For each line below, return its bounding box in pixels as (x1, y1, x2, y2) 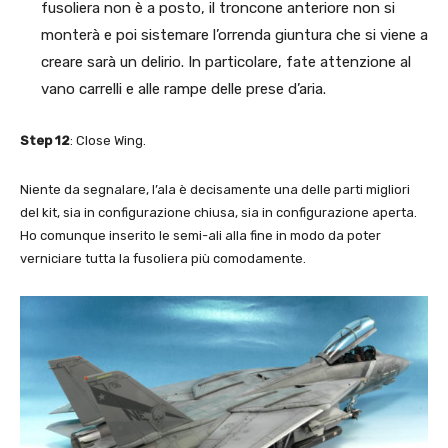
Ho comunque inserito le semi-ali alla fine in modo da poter (20, 227, 381, 243)
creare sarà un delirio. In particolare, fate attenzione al (41, 52, 411, 71)
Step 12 (20, 132, 70, 148)
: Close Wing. (70, 132, 146, 148)
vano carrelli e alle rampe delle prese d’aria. (41, 79, 326, 98)
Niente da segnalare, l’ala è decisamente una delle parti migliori (20, 181, 410, 197)
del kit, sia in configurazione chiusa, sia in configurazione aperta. (20, 204, 417, 220)
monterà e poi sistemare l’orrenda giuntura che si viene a (41, 25, 428, 44)
